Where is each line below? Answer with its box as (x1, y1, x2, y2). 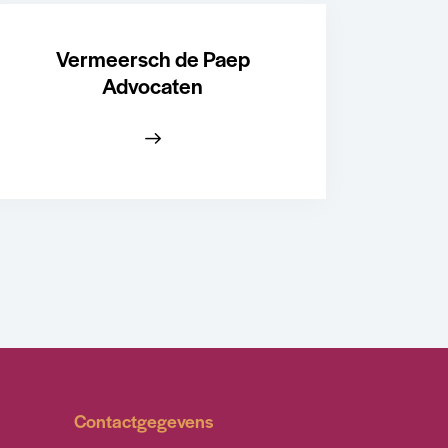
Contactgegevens (73, 407, 213, 433)
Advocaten (102, 69, 204, 100)
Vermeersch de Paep (55, 42, 250, 73)
